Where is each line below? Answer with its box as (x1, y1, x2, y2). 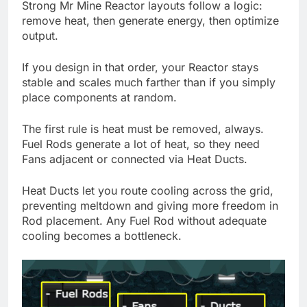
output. (22, 28, 58, 42)
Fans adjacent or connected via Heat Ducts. (22, 151, 247, 166)
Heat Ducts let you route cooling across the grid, (22, 183, 273, 197)
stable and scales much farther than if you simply (22, 75, 275, 89)
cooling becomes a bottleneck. (22, 228, 182, 243)
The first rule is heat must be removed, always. (22, 121, 264, 136)
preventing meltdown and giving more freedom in (22, 198, 278, 212)
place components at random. (22, 90, 177, 104)
